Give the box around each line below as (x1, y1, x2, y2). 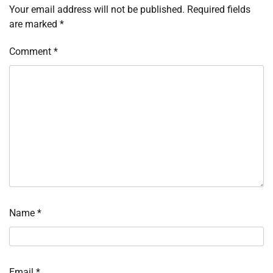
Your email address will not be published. (9, 4, 185, 16)
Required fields (187, 4, 250, 16)
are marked (9, 18, 60, 30)
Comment (9, 46, 54, 58)
